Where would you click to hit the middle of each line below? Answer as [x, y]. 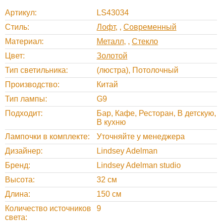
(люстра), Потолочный [138, 70]
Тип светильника [35, 70]
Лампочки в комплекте [46, 136]
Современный [150, 27]
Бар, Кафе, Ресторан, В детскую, [156, 113]
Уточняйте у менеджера [141, 136]
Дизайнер [23, 151]
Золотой [112, 55]
